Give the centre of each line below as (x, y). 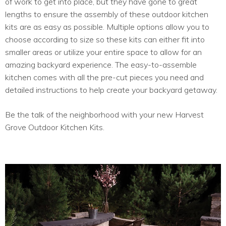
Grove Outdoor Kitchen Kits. (55, 127)
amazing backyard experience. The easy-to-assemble (101, 64)
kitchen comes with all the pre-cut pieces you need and (104, 77)
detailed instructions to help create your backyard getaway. (111, 90)
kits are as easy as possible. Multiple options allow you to (107, 26)
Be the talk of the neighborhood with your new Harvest (104, 114)
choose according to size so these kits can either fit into (105, 39)
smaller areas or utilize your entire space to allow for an (103, 52)
